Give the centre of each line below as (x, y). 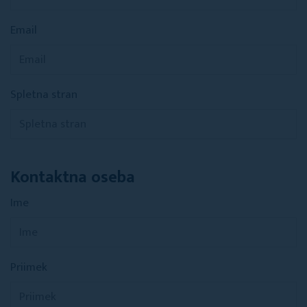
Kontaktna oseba (73, 177)
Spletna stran (44, 95)
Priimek (29, 267)
